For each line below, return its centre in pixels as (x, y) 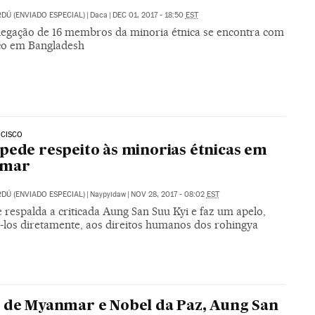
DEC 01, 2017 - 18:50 (149, 15)
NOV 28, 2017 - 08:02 (168, 195)
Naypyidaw (108, 195)
